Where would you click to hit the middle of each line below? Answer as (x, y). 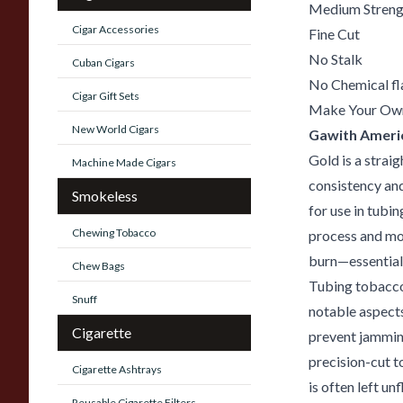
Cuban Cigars (103, 63)
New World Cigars (116, 129)
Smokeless (105, 196)
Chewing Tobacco (114, 233)
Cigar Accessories (116, 29)
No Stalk (336, 59)
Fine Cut (334, 34)
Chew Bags (99, 266)
